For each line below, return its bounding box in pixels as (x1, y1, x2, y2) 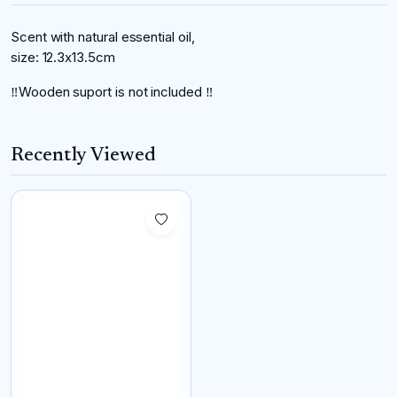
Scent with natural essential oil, (11, 27, 198, 45)
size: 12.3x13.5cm (11, 48, 115, 66)
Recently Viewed (11, 145, 156, 166)
